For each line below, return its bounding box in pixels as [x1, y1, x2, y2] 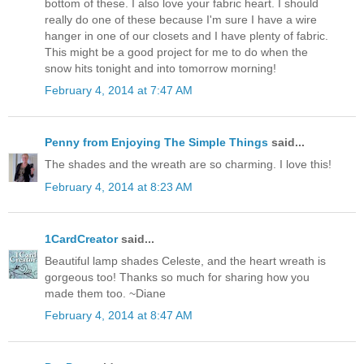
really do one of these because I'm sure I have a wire [45, 12, 317, 26]
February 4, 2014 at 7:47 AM [45, 84, 193, 97]
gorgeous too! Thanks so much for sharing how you [45, 270, 310, 284]
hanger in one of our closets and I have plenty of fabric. [45, 28, 328, 42]
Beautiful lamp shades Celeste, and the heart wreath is [45, 253, 326, 267]
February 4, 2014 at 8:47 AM [45, 309, 193, 323]
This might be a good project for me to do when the [45, 45, 308, 58]
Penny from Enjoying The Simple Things [45, 136, 268, 149]
